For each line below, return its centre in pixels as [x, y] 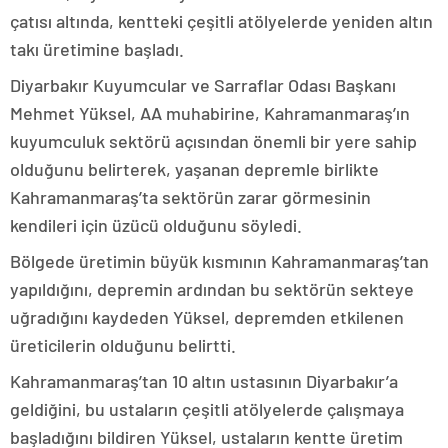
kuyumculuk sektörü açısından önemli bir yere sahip [213, 141]
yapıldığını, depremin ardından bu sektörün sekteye [212, 289]
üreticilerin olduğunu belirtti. [123, 345]
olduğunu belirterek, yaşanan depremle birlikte [194, 169]
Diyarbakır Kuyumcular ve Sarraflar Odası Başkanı [203, 85]
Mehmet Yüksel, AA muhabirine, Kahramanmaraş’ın [210, 113]
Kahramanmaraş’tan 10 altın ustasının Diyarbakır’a [204, 381]
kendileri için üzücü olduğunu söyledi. [156, 225]
